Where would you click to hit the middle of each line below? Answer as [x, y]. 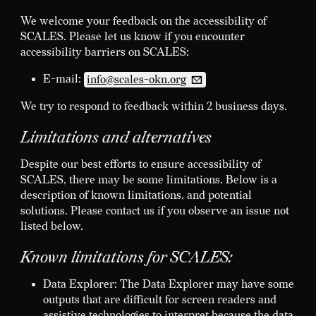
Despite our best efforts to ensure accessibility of [140, 164]
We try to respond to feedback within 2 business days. [153, 107]
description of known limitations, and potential [136, 195]
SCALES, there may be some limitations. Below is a [148, 180]
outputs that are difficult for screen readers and [159, 300]
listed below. [51, 226]
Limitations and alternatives [116, 138]
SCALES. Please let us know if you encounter [132, 37]
